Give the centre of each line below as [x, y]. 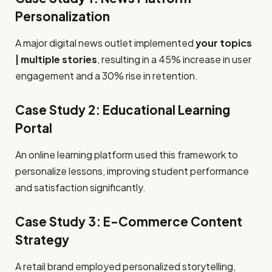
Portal [34, 128]
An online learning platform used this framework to [127, 154]
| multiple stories [56, 59]
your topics [224, 42]
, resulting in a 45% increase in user [174, 59]
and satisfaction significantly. [80, 187]
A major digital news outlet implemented [105, 42]
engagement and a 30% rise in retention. [107, 75]
